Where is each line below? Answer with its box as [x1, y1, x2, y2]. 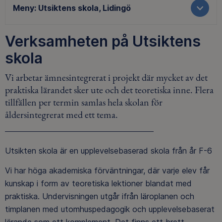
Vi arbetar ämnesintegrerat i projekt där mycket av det [5, 70, 208, 84]
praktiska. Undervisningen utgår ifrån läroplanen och [5, 191, 194, 201]
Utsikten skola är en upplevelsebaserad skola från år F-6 [5, 145, 215, 156]
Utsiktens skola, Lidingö [38, 3, 131, 13]
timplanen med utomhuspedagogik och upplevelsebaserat [5, 204, 215, 214]
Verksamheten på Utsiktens [5, 32, 201, 51]
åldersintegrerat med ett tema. [5, 108, 118, 121]
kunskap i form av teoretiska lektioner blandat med [5, 178, 192, 188]
